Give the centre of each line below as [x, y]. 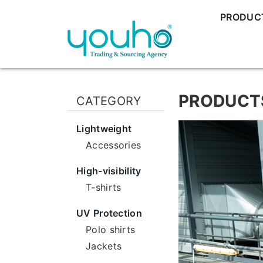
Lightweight [104, 129]
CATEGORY [109, 101]
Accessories [114, 145]
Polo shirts [111, 230]
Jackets [104, 246]
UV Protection [109, 213]
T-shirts [104, 187]
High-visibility [109, 171]
